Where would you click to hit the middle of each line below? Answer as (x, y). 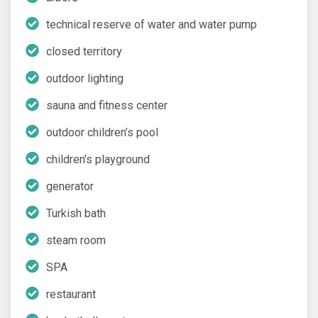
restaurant (71, 294)
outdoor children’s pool (102, 132)
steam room (76, 240)
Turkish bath (76, 213)
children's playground (98, 159)
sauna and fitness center (107, 105)
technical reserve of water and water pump (152, 24)
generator (70, 186)
